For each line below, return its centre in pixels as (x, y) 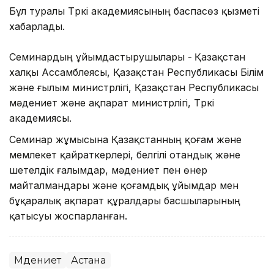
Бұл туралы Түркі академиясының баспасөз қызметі (134, 11)
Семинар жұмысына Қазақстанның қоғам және (125, 139)
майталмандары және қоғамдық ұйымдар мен (124, 185)
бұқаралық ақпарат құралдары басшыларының (125, 200)
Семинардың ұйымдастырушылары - (101, 57)
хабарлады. (37, 26)
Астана (88, 260)
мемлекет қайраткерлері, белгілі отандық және (125, 154)
